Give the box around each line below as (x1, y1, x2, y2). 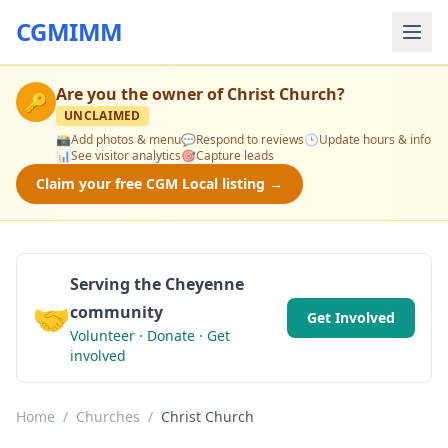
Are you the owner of (56, 83, 227, 105)
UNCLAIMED (64, 107, 141, 124)
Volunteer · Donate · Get (70, 326, 230, 345)
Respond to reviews (196, 131, 304, 148)
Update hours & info (319, 131, 431, 148)
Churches (76, 407, 140, 426)
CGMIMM (16, 15, 123, 48)
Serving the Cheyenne (70, 273, 244, 295)
